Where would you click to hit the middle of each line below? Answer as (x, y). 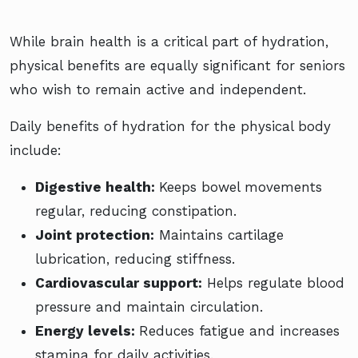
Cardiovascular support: (119, 283)
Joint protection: (95, 235)
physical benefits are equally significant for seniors (177, 66)
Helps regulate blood (273, 283)
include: (36, 151)
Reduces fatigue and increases (239, 331)
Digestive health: (97, 187)
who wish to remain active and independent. (158, 90)
